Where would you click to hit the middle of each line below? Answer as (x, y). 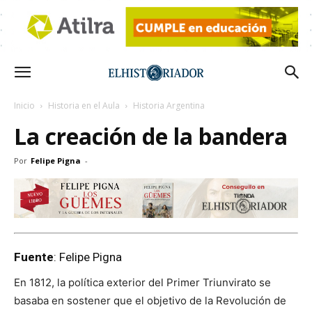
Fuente (34, 257)
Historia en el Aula (84, 106)
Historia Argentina (169, 106)
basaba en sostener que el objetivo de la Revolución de (150, 300)
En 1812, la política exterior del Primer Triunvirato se (142, 282)
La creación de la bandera (151, 136)
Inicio (24, 106)
